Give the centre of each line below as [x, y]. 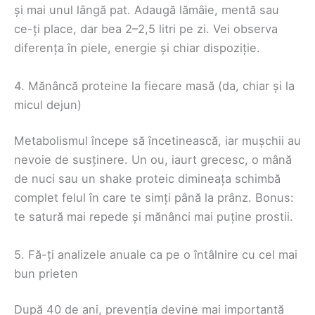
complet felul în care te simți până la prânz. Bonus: [154, 198]
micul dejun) [48, 104]
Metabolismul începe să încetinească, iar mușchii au [157, 141]
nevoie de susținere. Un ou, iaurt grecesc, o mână [153, 160]
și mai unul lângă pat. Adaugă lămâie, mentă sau [147, 10]
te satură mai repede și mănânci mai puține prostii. [154, 217]
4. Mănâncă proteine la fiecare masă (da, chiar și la [154, 85]
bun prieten [46, 273]
